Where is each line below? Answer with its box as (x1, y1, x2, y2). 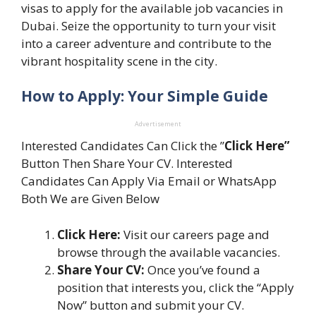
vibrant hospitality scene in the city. (21, 52, 217, 69)
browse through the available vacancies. (57, 243, 280, 260)
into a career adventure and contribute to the (21, 35, 272, 51)
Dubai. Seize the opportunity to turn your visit (21, 17, 276, 34)
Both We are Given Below (21, 190, 159, 207)
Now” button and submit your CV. (57, 296, 244, 313)
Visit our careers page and (121, 226, 269, 243)
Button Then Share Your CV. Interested (21, 155, 233, 172)
